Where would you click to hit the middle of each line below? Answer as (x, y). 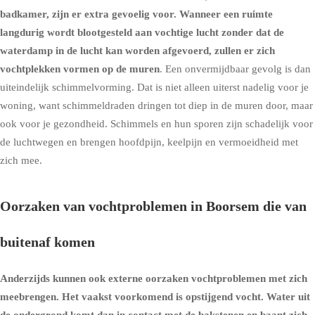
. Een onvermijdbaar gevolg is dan (235, 69)
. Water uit (285, 297)
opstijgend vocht (223, 297)
